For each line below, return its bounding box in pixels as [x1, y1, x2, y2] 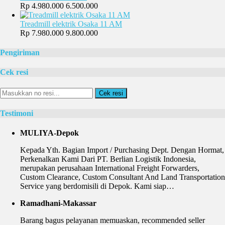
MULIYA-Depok [20, 129, 79, 138]
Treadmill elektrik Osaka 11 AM [20, 19, 122, 28]
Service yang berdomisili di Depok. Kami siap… [20, 182, 174, 191]
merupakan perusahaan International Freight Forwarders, [20, 164, 199, 173]
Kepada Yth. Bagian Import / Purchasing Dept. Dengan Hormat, [20, 146, 224, 155]
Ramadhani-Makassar [20, 199, 96, 208]
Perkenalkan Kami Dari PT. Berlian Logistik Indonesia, [20, 155, 196, 164]
